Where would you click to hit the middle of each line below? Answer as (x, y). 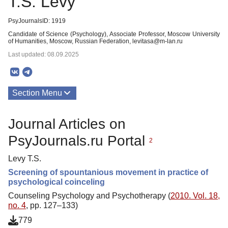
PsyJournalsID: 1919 (37, 21)
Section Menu (37, 93)
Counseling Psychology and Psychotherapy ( (89, 195)
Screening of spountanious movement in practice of (108, 172)
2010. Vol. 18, (195, 195)
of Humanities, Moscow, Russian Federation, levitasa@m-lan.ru (95, 41)
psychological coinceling (56, 182)
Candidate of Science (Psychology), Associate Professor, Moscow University (114, 34)
